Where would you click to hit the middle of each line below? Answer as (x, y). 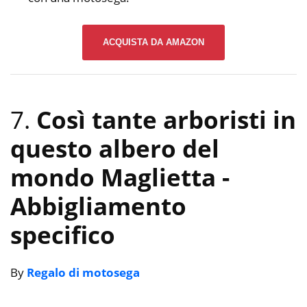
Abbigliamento (98, 206)
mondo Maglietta (116, 177)
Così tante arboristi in (166, 120)
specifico (63, 235)
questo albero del (115, 149)
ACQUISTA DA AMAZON (153, 42)
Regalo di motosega (83, 273)
